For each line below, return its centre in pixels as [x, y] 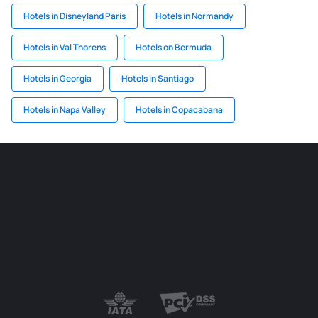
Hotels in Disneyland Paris [75, 16]
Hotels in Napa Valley [65, 110]
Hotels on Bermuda [174, 47]
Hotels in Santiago [158, 78]
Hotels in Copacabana [179, 110]
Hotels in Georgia [57, 78]
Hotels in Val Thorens [65, 47]
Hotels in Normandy [194, 16]
